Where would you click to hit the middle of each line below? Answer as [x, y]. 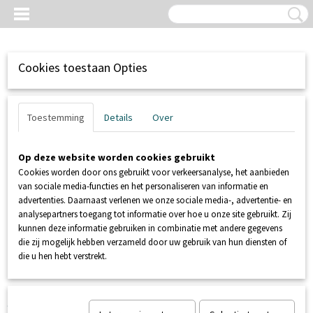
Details [118, 117]
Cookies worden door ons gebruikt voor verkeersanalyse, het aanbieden [154, 172]
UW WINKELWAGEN [265, 236]
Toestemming [56, 117]
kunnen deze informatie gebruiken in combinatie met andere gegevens [150, 228]
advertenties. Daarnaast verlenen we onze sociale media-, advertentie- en [155, 200]
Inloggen [29, 236]
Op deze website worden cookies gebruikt [117, 157]
